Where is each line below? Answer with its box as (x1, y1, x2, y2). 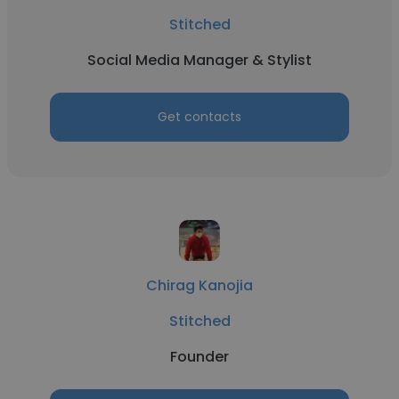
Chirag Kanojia (146, 275, 253, 296)
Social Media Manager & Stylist (87, 50, 312, 70)
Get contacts (158, 108, 241, 126)
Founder (170, 346, 229, 367)
